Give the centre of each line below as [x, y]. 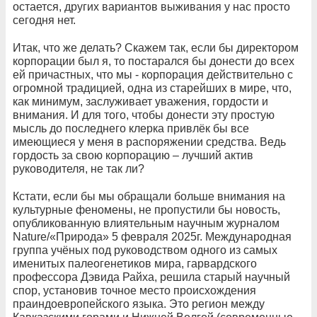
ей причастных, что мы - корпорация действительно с [153, 75]
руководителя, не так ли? [79, 169]
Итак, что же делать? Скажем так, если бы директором [156, 48]
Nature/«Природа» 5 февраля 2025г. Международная [152, 237]
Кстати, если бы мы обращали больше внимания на [149, 197]
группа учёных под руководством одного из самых [145, 250]
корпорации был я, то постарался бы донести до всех [154, 62]
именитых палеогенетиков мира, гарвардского [135, 264]
